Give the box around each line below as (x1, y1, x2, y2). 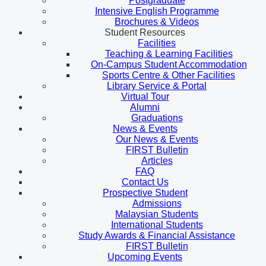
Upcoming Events (107, 251, 182, 262)
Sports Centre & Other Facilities (102, 69, 235, 80)
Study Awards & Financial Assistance (78, 230, 235, 240)
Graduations (131, 112, 183, 123)
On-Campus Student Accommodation (90, 59, 247, 69)
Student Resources (104, 27, 185, 37)
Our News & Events (115, 134, 198, 144)
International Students (110, 219, 203, 230)
